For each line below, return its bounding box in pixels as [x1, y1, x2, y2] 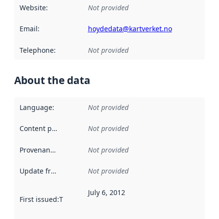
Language [19, 102, 52, 112]
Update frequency [50, 166, 56, 176]
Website [19, 2, 46, 12]
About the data [14, 73, 90, 88]
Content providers [51, 124, 57, 133]
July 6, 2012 [88, 187, 125, 197]
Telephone [19, 45, 54, 55]
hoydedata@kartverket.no [88, 24, 172, 34]
